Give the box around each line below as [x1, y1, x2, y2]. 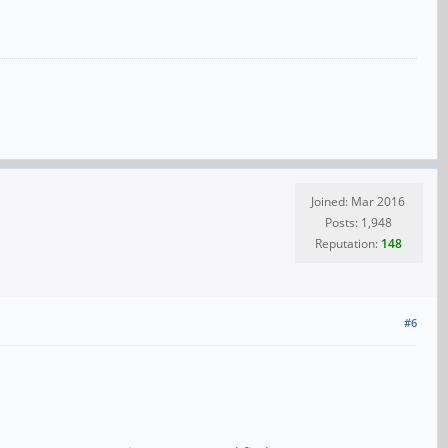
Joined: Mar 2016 [311, 193, 405, 211]
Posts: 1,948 [324, 214, 392, 232]
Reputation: [314, 235, 381, 253]
